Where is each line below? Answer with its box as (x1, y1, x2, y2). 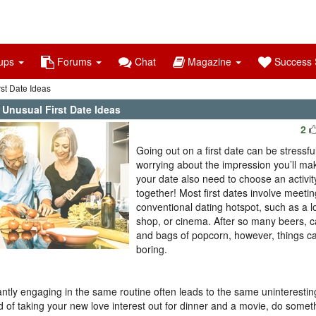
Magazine (185, 54, 234, 68)
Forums (54, 54, 95, 68)
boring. (136, 242, 167, 256)
